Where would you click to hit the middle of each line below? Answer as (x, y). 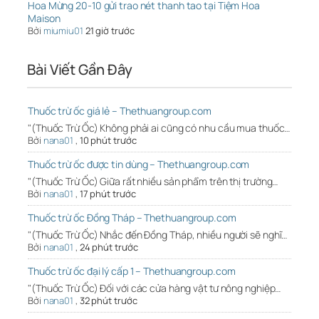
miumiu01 (63, 31)
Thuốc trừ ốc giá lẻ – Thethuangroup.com (120, 111)
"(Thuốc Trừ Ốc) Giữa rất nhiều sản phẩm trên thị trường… (153, 182)
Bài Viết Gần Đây (80, 70)
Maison (44, 19)
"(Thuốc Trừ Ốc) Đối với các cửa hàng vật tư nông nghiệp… (155, 288)
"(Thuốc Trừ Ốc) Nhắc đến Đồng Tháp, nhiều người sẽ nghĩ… (158, 235)
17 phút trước (108, 194)
